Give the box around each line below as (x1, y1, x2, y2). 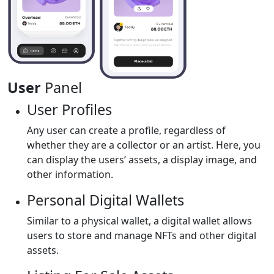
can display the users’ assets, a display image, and (27, 153, 257, 167)
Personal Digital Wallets (27, 190, 184, 210)
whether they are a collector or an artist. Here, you (27, 138, 261, 152)
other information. (27, 168, 113, 182)
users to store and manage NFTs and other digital (27, 229, 256, 243)
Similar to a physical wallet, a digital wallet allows (27, 214, 252, 228)
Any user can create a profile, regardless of (27, 124, 226, 138)
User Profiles (27, 100, 112, 120)
